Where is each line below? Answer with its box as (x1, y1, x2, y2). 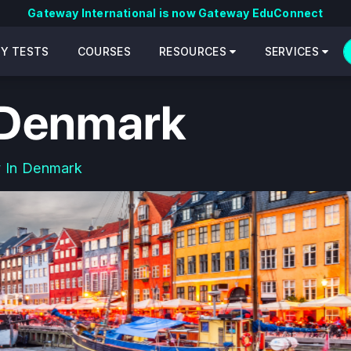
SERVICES (264, 44, 323, 58)
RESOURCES (159, 44, 230, 58)
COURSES (77, 44, 131, 58)
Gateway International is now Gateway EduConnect (27, 6, 324, 20)
